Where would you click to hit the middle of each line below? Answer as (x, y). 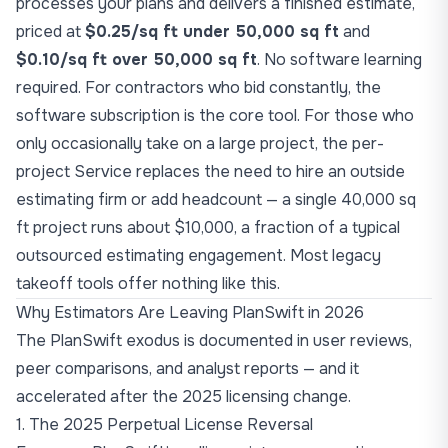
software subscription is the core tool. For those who (215, 115)
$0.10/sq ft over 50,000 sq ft (136, 59)
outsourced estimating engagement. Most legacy (198, 255)
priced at (50, 31)
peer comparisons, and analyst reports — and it (187, 368)
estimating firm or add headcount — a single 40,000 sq (216, 199)
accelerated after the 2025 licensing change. (183, 396)
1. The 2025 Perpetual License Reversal (164, 424)
